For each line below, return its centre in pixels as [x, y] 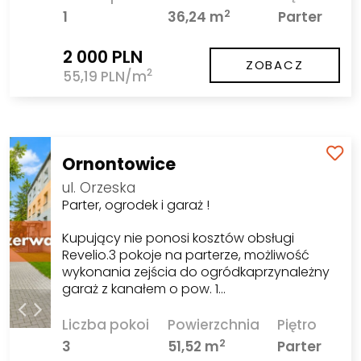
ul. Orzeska [99, 188]
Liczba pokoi [106, 325]
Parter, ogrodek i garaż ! [136, 205]
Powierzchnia [213, 325]
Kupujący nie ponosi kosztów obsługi [178, 239]
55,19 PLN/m [104, 76]
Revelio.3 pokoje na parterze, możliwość [186, 255]
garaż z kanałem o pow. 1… [144, 289]
